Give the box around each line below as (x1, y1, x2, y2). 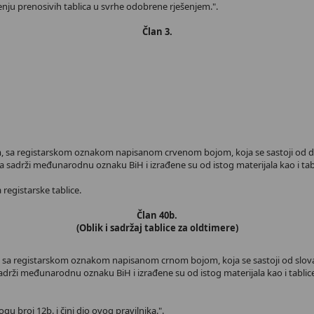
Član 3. (142, 25, 172, 38)
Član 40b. (137, 209, 177, 221)
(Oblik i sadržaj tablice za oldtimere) (76, 221, 238, 234)
